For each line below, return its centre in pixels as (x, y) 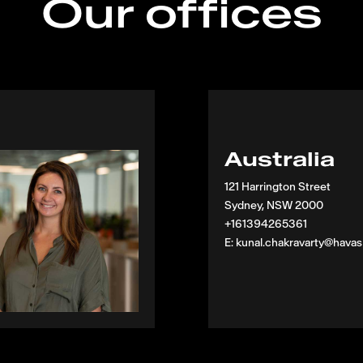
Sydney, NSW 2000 (274, 205)
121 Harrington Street (278, 186)
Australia (280, 159)
